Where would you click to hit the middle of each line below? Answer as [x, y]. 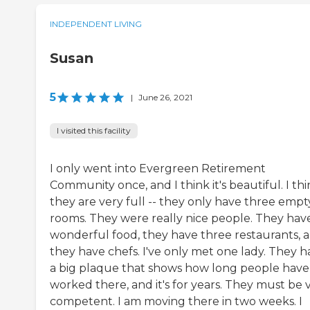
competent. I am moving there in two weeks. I [176, 302]
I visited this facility [94, 131]
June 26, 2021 [165, 98]
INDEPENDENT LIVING [96, 24]
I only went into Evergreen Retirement [158, 169]
